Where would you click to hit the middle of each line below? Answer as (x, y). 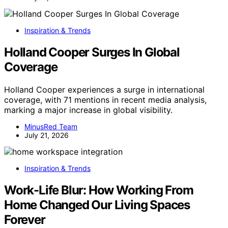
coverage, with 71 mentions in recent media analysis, (105, 99)
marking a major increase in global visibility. (88, 110)
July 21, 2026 (47, 135)
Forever (25, 219)
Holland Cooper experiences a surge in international (104, 89)
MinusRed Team (51, 126)
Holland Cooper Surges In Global (92, 52)
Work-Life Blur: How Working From (99, 190)
